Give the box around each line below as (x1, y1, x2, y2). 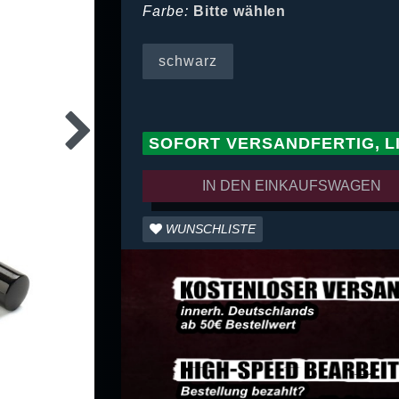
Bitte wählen (192, 4, 287, 20)
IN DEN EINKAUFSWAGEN (202, 178, 382, 194)
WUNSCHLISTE (166, 222, 256, 237)
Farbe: (142, 4, 189, 20)
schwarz (159, 53, 217, 69)
